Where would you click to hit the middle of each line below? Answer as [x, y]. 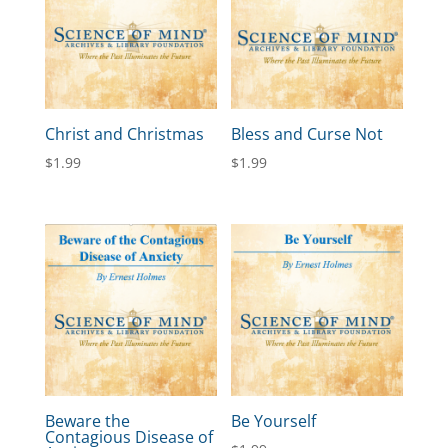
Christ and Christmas [124, 133]
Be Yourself [274, 420]
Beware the [87, 420]
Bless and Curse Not [307, 133]
